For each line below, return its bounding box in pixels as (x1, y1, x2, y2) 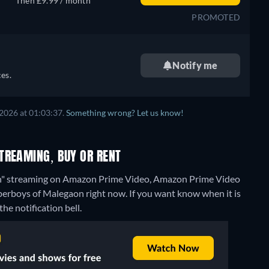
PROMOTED (192, 12, 240, 22)
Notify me (172, 59, 218, 71)
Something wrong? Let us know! (66, 108, 184, 118)
